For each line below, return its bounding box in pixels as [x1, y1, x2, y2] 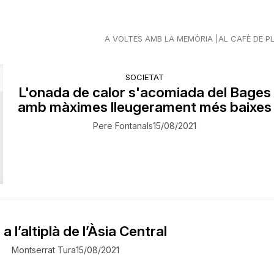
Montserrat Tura [12, 244, 76, 255]
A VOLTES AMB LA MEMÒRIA [105, 33, 213, 43]
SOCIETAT [125, 72, 165, 82]
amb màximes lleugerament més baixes [18, 98, 272, 115]
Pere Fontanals [93, 120, 154, 131]
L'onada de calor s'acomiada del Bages [18, 84, 272, 100]
